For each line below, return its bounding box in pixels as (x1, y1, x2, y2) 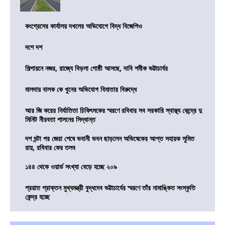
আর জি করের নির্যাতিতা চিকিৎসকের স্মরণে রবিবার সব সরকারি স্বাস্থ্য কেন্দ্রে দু (25, 105, 202, 116)
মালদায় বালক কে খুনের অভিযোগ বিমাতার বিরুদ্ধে (25, 84, 137, 94)
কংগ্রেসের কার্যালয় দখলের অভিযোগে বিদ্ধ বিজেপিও (25, 21, 142, 31)
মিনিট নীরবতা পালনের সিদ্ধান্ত (25, 115, 95, 125)
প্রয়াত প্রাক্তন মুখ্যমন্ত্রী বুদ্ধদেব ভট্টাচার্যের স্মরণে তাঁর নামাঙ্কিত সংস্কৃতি (25, 183, 195, 193)
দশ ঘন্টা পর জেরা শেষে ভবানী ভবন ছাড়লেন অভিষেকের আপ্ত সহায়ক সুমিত (25, 134, 194, 144)
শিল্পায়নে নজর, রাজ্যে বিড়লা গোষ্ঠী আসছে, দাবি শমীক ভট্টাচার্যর (25, 63, 168, 73)
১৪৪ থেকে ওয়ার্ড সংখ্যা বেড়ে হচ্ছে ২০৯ (25, 162, 117, 172)
